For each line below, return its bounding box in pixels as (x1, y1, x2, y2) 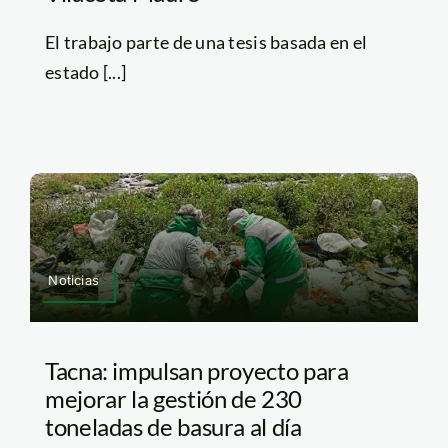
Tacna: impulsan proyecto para (44, 355, 349, 385)
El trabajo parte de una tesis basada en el (44, 31, 368, 54)
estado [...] (44, 61, 127, 84)
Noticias (48, 271, 99, 288)
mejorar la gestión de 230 (44, 383, 302, 413)
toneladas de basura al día (44, 411, 302, 441)
